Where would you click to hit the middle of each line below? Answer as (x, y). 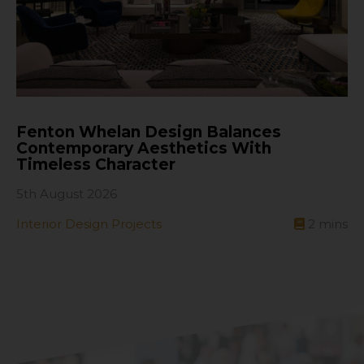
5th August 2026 (67, 194)
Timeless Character (96, 165)
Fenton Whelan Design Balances (149, 132)
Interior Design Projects (89, 224)
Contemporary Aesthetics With (144, 149)
